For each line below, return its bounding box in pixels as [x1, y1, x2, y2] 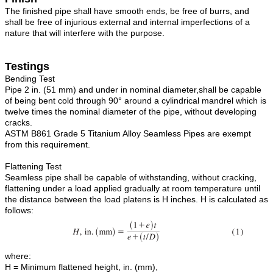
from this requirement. [5, 139, 90, 149]
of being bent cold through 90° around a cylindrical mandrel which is [5, 95, 266, 105]
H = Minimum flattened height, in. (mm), [5, 261, 158, 272]
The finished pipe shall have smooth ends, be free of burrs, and [5, 5, 249, 16]
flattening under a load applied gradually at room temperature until [5, 183, 260, 193]
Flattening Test [5, 161, 62, 171]
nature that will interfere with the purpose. [5, 27, 165, 38]
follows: [5, 205, 34, 215]
